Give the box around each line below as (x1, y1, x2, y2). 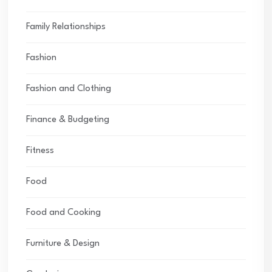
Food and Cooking (26, 208, 101, 217)
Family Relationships (26, 22, 106, 32)
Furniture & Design (26, 239, 100, 248)
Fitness (26, 146, 54, 155)
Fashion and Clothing (26, 84, 111, 93)
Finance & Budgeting (26, 115, 109, 124)
